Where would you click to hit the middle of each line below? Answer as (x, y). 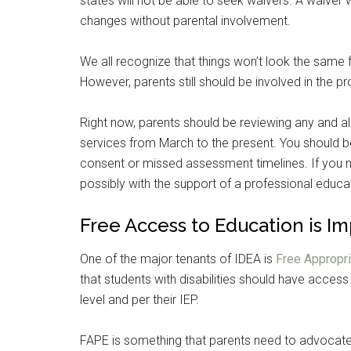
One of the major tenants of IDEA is (178, 259)
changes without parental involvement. (185, 21)
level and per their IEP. (139, 300)
